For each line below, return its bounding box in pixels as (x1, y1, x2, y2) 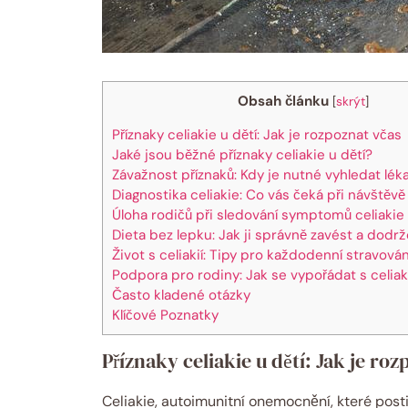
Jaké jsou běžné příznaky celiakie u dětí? (112, 145, 372, 164)
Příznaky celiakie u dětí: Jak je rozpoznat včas (112, 125, 402, 144)
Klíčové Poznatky (112, 305, 219, 324)
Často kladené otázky (112, 285, 250, 304)
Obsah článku (238, 91, 329, 110)
